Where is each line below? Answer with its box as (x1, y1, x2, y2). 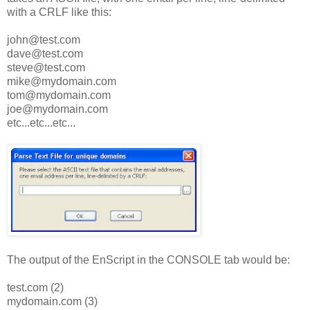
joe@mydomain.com (7, 103, 108, 116)
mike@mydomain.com (7, 75, 116, 88)
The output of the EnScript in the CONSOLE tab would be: (7, 254, 290, 266)
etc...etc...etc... (7, 117, 75, 129)
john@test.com (7, 34, 80, 46)
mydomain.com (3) (7, 295, 98, 308)
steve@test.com (7, 62, 85, 74)
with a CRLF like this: (7, 6, 111, 19)
